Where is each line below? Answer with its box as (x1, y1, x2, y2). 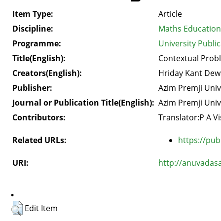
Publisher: (12, 82, 52, 93)
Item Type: (12, 8, 53, 19)
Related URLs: (12, 134, 67, 146)
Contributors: (12, 111, 66, 123)
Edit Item (25, 202, 58, 214)
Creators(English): (12, 67, 82, 78)
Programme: (12, 37, 61, 49)
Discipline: (12, 23, 53, 34)
